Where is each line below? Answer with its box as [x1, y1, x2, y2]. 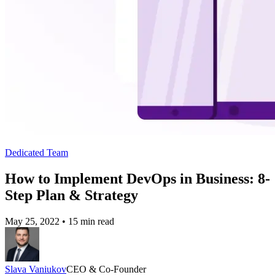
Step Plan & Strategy [5, 187, 138, 204]
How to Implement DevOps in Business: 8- [5, 171, 270, 187]
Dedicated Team [5, 147, 68, 158]
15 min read [68, 216, 114, 227]
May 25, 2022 [5, 216, 60, 227]
